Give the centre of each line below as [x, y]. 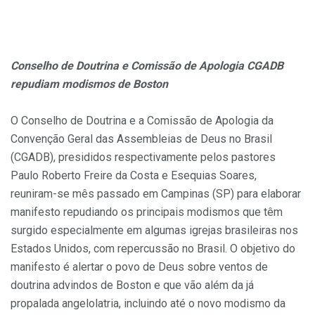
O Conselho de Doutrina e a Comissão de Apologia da [142, 120]
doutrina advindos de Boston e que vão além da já [132, 285]
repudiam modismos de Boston [89, 84]
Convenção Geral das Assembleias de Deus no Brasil [141, 139]
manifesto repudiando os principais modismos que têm [147, 212]
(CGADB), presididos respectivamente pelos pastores [143, 157]
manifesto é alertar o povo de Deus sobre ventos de [139, 266]
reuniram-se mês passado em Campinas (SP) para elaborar [156, 193]
